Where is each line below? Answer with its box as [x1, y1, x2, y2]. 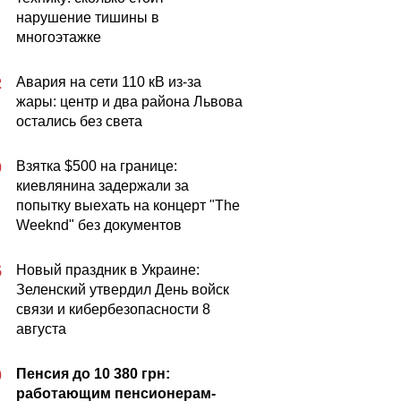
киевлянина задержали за [16, 178, 189, 193]
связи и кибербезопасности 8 [16, 302, 210, 317]
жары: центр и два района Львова [16, 94, 243, 109]
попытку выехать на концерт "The [16, 198, 240, 213]
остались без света [16, 114, 142, 129]
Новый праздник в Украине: [16, 262, 200, 277]
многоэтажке [16, 30, 101, 45]
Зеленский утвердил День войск [16, 282, 229, 297]
